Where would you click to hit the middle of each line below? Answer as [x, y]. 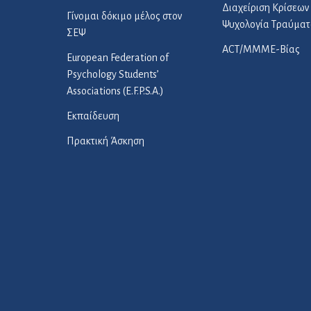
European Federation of [118, 58]
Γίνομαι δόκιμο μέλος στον [124, 16]
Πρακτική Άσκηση [106, 141]
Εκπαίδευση [93, 116]
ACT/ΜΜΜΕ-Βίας [261, 49]
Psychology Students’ [113, 74]
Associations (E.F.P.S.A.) [115, 91]
